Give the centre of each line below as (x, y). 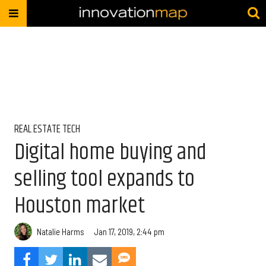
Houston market (80, 206)
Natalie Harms (61, 231)
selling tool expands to (104, 179)
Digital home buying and (110, 152)
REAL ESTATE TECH (47, 129)
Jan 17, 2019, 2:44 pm (129, 231)
